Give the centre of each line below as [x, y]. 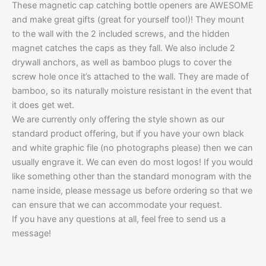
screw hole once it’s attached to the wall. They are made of [130, 76]
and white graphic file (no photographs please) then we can [132, 148]
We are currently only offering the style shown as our [118, 119]
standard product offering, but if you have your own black [128, 133]
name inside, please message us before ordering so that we [132, 190]
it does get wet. [43, 105]
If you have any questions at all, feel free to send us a [119, 219]
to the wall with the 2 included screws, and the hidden [121, 34]
